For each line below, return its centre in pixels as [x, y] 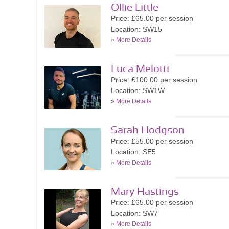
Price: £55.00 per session [152, 141]
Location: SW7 [134, 213]
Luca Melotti [140, 69]
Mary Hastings [145, 192]
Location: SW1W [138, 90]
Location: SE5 [133, 152]
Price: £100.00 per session [154, 80]
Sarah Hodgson [148, 130]
